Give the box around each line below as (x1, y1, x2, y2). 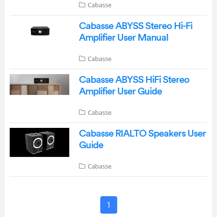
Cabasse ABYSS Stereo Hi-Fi (78, 21, 192, 31)
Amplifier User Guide (78, 86, 162, 96)
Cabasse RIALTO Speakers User (78, 128, 206, 139)
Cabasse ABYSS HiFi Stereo (78, 75, 189, 85)
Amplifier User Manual (78, 32, 168, 43)
